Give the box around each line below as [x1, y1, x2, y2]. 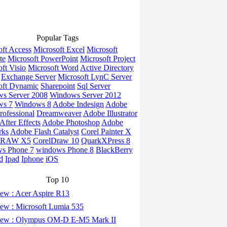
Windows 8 [15, 100, 51, 108]
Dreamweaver [36, 109, 82, 118]
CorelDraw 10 [33, 136, 79, 145]
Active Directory [80, 63, 134, 72]
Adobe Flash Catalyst [10, 127, 79, 136]
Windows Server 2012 [50, 91, 121, 99]
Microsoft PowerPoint [8, 54, 78, 63]
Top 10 [46, 175, 69, 184]
